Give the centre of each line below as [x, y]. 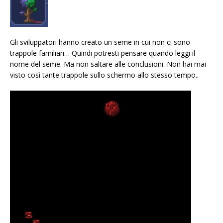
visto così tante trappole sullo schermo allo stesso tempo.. [104, 75]
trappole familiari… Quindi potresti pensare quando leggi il [103, 53]
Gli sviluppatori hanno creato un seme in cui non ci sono [100, 42]
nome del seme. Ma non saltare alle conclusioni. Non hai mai [108, 64]
